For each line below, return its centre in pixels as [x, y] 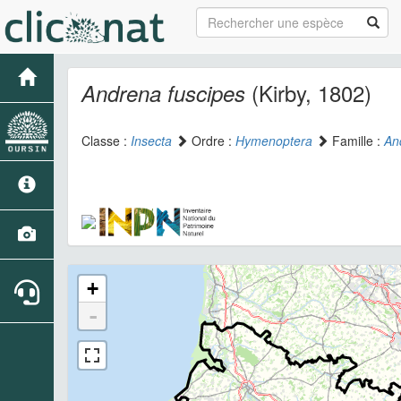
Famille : [356, 141]
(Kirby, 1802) [308, 93]
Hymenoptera [274, 141]
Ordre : [212, 141]
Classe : [106, 141]
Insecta [151, 141]
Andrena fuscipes [163, 93]
